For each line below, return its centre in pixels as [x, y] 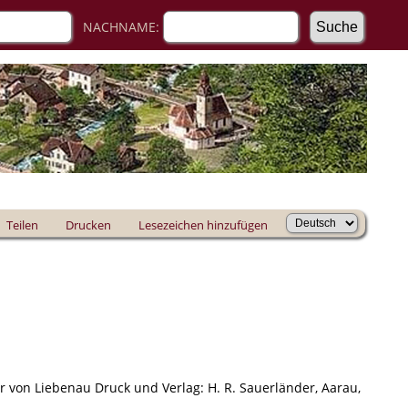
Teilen [22, 225]
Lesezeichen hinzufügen [203, 225]
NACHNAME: [117, 26]
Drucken [88, 225]
